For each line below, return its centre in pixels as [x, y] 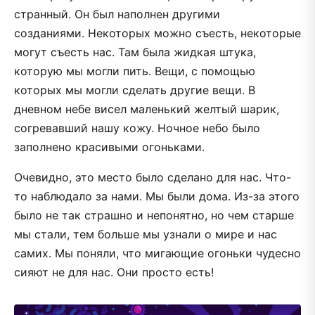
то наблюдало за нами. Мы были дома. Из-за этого [157, 196]
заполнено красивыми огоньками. [109, 147]
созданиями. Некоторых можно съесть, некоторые [157, 33]
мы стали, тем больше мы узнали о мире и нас [146, 234]
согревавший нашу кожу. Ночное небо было [137, 128]
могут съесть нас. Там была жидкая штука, [135, 52]
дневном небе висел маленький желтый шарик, [147, 109]
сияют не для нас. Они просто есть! [114, 272]
